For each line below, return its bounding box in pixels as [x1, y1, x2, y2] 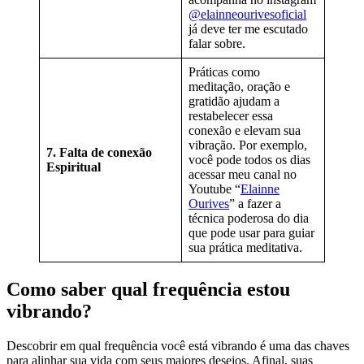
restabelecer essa [188, 108, 273, 123]
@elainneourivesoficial [188, 6, 306, 21]
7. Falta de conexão [46, 145, 152, 159]
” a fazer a [229, 196, 281, 210]
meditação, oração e [188, 79, 290, 93]
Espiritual [46, 159, 101, 174]
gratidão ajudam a [188, 93, 279, 108]
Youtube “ [188, 181, 240, 196]
